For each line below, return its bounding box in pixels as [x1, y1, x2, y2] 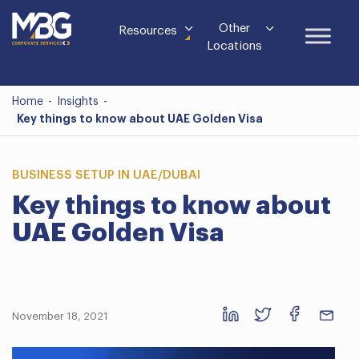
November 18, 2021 [12, 311, 108, 321]
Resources [119, 25, 177, 37]
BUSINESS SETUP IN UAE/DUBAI [12, 169, 200, 181]
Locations [206, 40, 262, 52]
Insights [57, 96, 99, 107]
